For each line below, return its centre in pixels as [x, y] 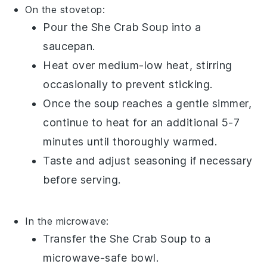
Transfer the [76, 238]
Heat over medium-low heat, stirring [138, 65]
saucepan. [69, 46]
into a [185, 27]
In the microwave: [67, 221]
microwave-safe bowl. [101, 257]
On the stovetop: [65, 9]
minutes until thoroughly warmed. [130, 141]
